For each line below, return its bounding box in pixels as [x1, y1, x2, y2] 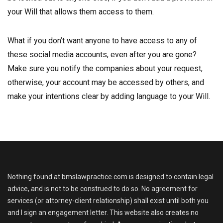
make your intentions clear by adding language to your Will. [7, 92, 210, 101]
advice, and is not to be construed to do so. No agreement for [7, 185, 198, 193]
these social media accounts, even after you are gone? [7, 50, 197, 59]
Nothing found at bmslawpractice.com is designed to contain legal [7, 173, 214, 181]
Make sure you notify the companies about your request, [7, 64, 203, 73]
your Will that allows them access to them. [7, 7, 154, 16]
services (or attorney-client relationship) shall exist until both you [7, 197, 209, 205]
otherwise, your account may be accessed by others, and [7, 78, 204, 87]
